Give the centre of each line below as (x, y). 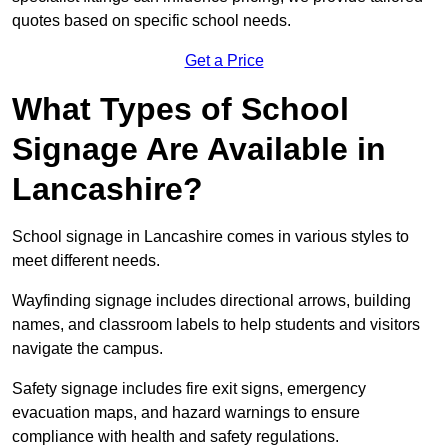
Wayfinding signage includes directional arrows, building (211, 301)
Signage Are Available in (199, 149)
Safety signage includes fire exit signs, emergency (189, 389)
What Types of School (180, 109)
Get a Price (224, 61)
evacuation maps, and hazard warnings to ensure (186, 413)
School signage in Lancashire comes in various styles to (210, 237)
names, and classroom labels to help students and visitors (216, 325)
